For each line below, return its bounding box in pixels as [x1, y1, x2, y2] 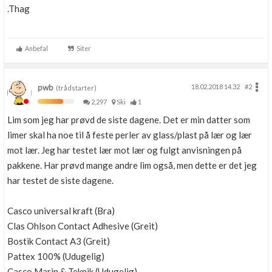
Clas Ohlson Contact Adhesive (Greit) [7, 220, 158, 231]
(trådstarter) [53, 84, 97, 92]
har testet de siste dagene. [7, 175, 114, 186]
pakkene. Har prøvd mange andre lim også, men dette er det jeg [7, 160, 257, 171]
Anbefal [22, 45, 48, 52]
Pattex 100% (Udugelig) [7, 251, 104, 262]
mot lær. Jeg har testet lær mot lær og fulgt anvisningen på [7, 144, 242, 155]
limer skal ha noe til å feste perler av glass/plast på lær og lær [7, 129, 252, 140]
